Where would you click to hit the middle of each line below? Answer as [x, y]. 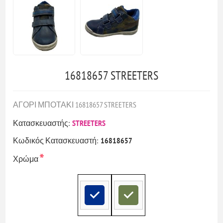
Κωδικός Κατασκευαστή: [56, 141]
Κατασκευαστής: [42, 123]
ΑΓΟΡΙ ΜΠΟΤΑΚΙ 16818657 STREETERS [75, 105]
